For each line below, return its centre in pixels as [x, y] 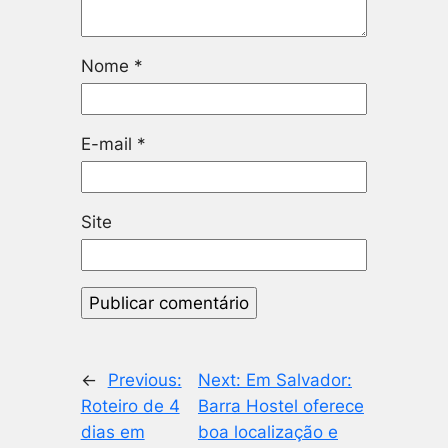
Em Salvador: [298, 379]
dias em [112, 431]
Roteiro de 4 [130, 405]
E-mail [108, 143]
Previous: [144, 379]
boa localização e [267, 431]
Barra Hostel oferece [280, 405]
